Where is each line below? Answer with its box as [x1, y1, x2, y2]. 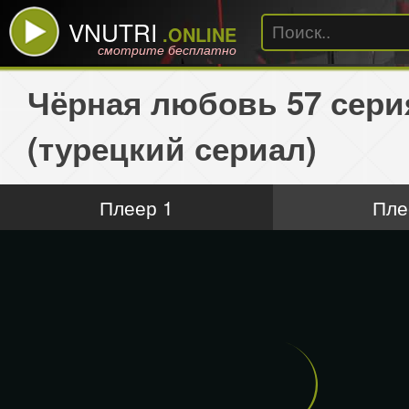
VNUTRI [68, 15, 157, 48]
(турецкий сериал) [27, 125, 317, 171]
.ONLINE [157, 21, 236, 47]
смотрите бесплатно [98, 40, 236, 58]
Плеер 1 [100, 194, 173, 221]
